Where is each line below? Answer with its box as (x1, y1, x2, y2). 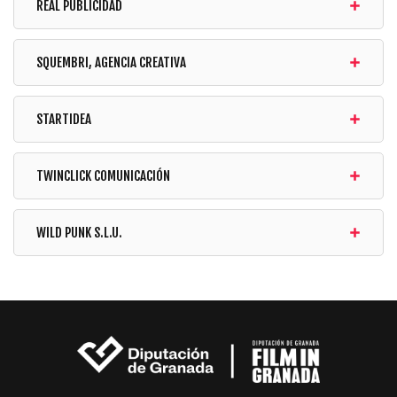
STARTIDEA (36, 111, 91, 128)
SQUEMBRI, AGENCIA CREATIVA (36, 54, 186, 71)
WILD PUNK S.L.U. (36, 224, 122, 241)
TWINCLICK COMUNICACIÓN (36, 167, 170, 184)
